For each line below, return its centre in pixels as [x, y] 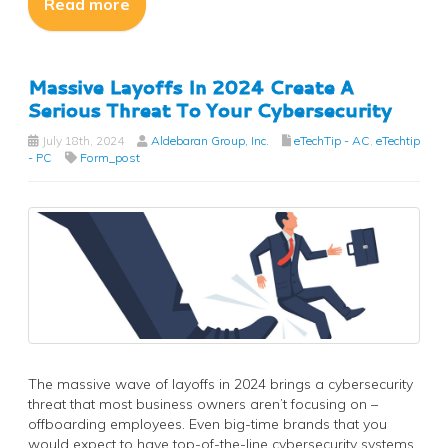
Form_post [110, 157]
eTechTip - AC [332, 140]
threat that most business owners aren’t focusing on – [203, 404]
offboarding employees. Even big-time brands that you [207, 424]
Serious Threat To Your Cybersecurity [210, 109]
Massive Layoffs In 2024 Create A [191, 86]
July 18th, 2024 [81, 140]
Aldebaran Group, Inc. [210, 140]
